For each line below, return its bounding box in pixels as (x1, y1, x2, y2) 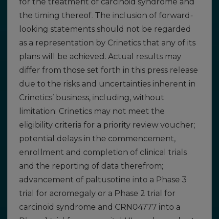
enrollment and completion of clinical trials (19, 148, 187, 157)
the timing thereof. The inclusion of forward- (19, 11, 193, 20)
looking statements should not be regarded (19, 24, 191, 34)
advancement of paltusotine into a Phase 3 (19, 175, 187, 184)
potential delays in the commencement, (19, 134, 175, 143)
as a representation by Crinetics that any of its (19, 38, 196, 47)
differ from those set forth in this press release (19, 66, 198, 75)
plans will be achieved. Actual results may (19, 52, 181, 61)
